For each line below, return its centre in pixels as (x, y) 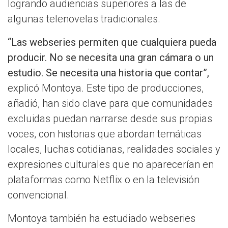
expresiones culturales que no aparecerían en (111, 165)
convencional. (38, 195)
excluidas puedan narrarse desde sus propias (110, 119)
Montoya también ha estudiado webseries (102, 219)
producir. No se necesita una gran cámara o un (111, 58)
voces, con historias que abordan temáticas (105, 134)
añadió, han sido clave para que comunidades (110, 104)
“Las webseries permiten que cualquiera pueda (112, 42)
